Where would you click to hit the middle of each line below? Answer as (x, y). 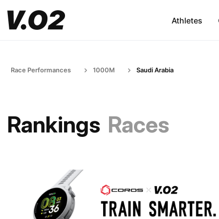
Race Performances (41, 70)
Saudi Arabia (155, 70)
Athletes (187, 20)
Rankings (54, 124)
